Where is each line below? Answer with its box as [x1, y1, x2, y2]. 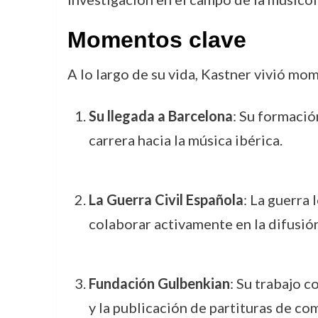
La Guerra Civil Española [88, 191, 243, 208]
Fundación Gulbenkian [88, 275, 230, 292]
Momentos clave [67, 27, 246, 53]
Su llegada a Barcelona [88, 107, 233, 124]
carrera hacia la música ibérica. [88, 131, 283, 148]
